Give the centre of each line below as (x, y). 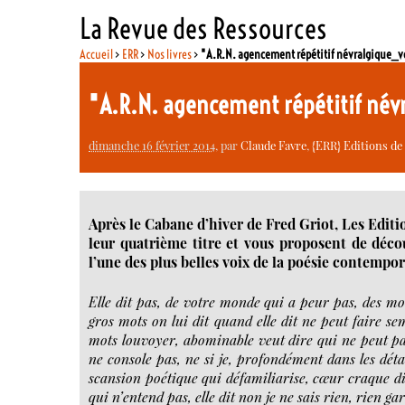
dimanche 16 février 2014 (152, 145)
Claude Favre (274, 145)
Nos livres (170, 54)
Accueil (97, 54)
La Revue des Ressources (204, 28)
